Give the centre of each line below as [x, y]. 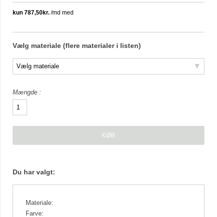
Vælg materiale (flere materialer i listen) [77, 45]
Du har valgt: [34, 172]
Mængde [26, 92]
